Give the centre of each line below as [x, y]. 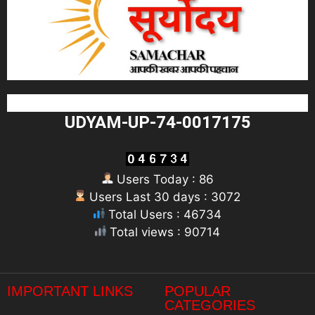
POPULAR [198, 291]
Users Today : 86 [163, 180]
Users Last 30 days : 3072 [163, 197]
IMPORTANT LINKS [70, 291]
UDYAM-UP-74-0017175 [157, 123]
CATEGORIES [210, 305]
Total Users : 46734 [163, 215]
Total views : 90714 [163, 232]
